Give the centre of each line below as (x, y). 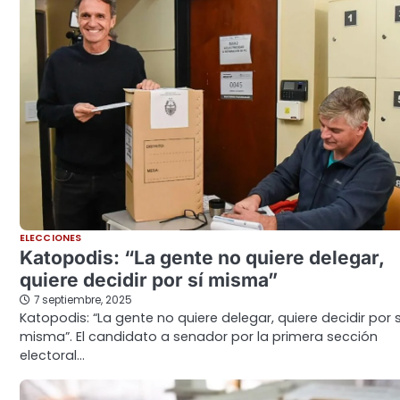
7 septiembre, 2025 (83, 300)
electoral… (52, 356)
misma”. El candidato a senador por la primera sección (199, 337)
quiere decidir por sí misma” (149, 280)
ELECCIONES (50, 238)
